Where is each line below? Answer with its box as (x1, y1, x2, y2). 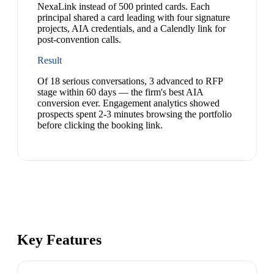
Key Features (17, 232, 102, 248)
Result (37, 55, 62, 66)
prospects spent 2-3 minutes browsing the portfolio (37, 109, 232, 120)
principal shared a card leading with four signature (37, 12, 230, 23)
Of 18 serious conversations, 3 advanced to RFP (37, 76, 223, 87)
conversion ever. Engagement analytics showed (37, 98, 220, 109)
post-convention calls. (37, 34, 121, 45)
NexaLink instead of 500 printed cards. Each (37, 1, 210, 12)
